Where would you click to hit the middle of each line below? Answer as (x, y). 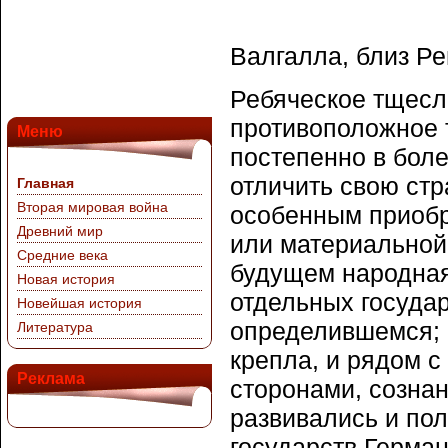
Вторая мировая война (92, 207)
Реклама (51, 378)
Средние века (62, 255)
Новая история (66, 279)
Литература (55, 327)
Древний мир (60, 231)
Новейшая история (79, 303)
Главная (45, 183)
